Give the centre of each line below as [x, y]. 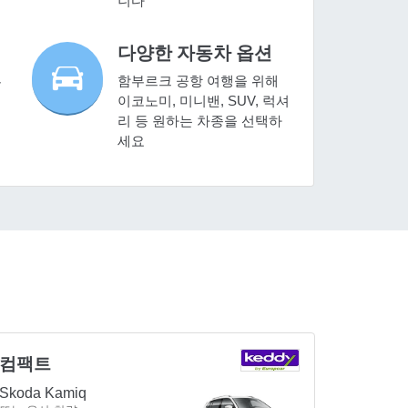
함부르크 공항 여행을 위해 [199, 81]
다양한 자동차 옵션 [195, 53]
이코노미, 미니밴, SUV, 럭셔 [204, 101]
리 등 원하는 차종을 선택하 [200, 121]
